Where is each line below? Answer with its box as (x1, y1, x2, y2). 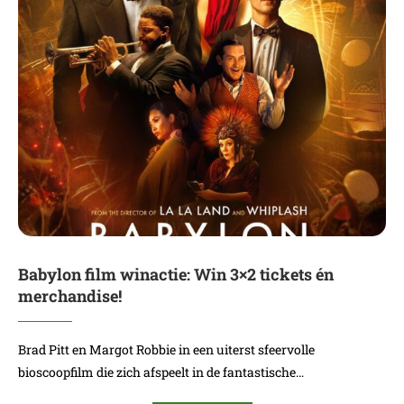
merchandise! (18, 285, 122, 307)
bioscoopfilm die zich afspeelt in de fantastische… (18, 363, 304, 381)
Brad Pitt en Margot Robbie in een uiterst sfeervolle (18, 341, 315, 358)
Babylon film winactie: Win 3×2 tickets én (18, 263, 334, 285)
